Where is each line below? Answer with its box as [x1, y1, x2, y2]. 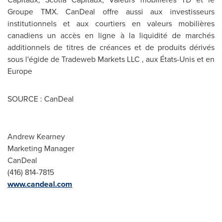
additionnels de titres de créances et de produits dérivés [7, 42, 215, 53]
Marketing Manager [7, 143, 74, 154]
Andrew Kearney [7, 131, 65, 142]
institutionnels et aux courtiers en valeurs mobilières [7, 18, 215, 29]
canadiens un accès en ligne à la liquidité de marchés [7, 30, 215, 41]
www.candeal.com [7, 178, 72, 190]
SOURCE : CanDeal [7, 93, 74, 105]
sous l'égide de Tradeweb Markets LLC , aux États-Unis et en [7, 54, 215, 65]
